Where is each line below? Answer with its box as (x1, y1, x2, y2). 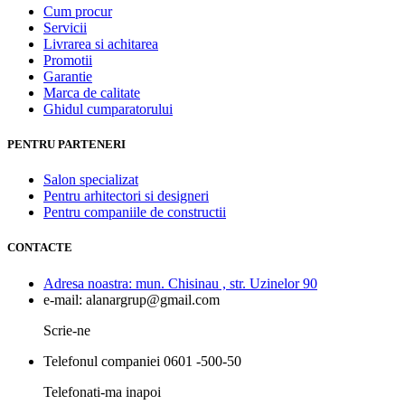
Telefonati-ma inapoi (43, 383, 161, 400)
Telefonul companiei (43, 353, 164, 369)
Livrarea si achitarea (43, 35, 158, 52)
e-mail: (43, 291, 86, 307)
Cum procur (43, 3, 112, 19)
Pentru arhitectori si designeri (43, 188, 209, 204)
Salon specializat (43, 172, 138, 188)
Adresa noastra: (43, 275, 136, 291)
